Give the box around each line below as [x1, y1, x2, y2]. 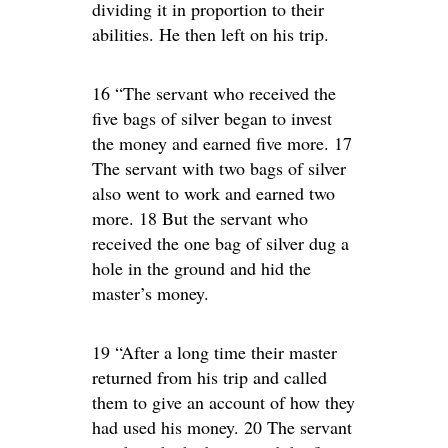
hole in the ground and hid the [92, 256, 311, 280]
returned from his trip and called [92, 365, 327, 389]
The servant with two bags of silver [92, 156, 346, 180]
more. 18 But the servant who [92, 206, 308, 230]
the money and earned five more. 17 [92, 131, 352, 155]
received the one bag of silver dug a [92, 231, 349, 255]
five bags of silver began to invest [92, 106, 332, 130]
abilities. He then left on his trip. [92, 22, 329, 46]
